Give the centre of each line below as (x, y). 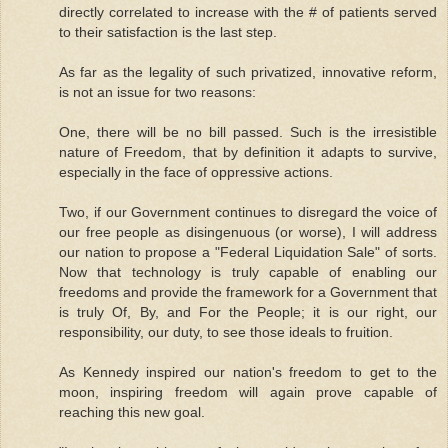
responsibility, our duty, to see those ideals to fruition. (226, 331)
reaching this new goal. (132, 411)
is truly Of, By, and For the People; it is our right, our (248, 311)
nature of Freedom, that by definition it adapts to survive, (248, 151)
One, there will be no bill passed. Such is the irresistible (248, 131)
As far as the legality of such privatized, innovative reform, (248, 71)
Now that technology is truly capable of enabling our (248, 271)
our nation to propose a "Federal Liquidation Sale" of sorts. (248, 251)
